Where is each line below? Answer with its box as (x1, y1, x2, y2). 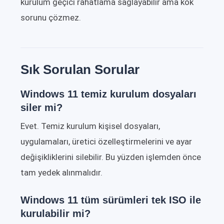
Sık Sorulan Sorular (20, 62, 139, 77)
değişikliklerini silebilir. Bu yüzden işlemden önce (20, 152, 201, 162)
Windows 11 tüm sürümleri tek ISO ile (20, 194, 201, 206)
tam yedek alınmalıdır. (20, 167, 102, 178)
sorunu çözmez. (20, 12, 81, 23)
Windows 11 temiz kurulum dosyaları (20, 88, 196, 100)
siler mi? (20, 102, 62, 113)
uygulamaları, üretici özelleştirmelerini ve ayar (20, 136, 192, 147)
